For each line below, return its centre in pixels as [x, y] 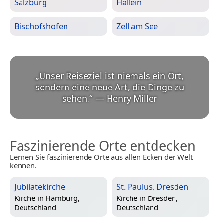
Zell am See [137, 26]
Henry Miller [132, 99]
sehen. [76, 99]
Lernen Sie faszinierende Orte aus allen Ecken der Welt [101, 157]
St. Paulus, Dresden [152, 187]
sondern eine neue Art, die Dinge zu [109, 87]
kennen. [23, 165]
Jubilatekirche [40, 187]
